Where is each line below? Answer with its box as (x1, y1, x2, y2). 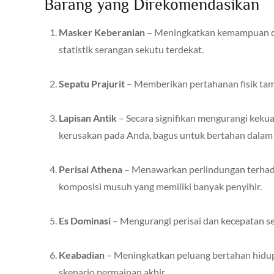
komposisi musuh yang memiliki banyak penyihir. (59, 180, 262, 192)
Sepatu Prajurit (59, 77, 125, 89)
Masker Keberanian (59, 26, 145, 38)
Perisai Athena (59, 163, 122, 175)
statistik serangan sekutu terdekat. (59, 43, 204, 55)
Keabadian (59, 248, 105, 261)
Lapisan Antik (59, 111, 117, 124)
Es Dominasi (59, 214, 111, 226)
